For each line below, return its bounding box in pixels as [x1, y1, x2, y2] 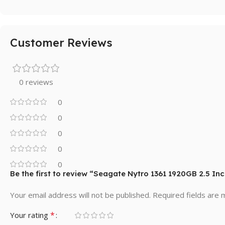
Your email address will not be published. [10, 189, 151, 200]
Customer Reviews [10, 35, 113, 50]
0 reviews [19, 76, 53, 87]
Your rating [10, 209, 50, 220]
